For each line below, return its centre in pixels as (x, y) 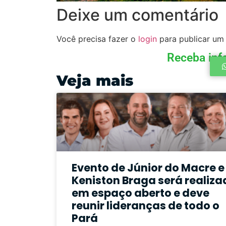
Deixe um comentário (137, 15)
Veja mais (95, 81)
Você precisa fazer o (97, 39)
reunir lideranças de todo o (146, 205)
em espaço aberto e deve (140, 193)
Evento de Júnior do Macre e (148, 167)
